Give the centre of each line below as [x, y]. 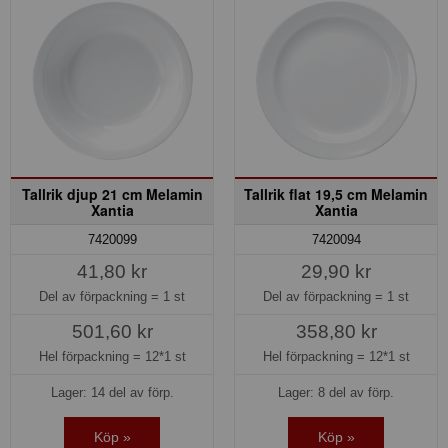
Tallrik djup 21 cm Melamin [112, 193]
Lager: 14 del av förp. [112, 393]
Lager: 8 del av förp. [336, 393]
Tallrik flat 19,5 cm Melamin [336, 193]
